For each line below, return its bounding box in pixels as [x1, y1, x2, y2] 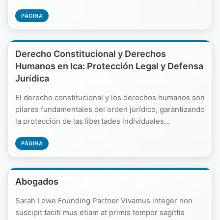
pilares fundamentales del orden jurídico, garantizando [15, 105, 205, 114]
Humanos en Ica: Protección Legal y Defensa [15, 61, 203, 71]
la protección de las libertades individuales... [15, 116, 170, 126]
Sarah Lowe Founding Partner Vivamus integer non [15, 196, 192, 205]
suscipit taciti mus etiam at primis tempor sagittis [15, 208, 185, 217]
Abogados [15, 176, 58, 187]
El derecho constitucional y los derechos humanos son [15, 93, 205, 102]
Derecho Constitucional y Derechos [15, 49, 166, 59]
